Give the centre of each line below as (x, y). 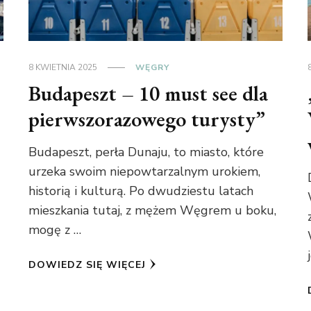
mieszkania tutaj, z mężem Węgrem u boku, (153, 210)
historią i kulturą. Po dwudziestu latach (141, 191)
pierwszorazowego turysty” (147, 119)
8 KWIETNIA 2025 (63, 67)
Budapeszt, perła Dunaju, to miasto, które (146, 152)
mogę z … (55, 229)
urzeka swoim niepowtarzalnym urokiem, (145, 171)
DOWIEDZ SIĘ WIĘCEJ (87, 264)
